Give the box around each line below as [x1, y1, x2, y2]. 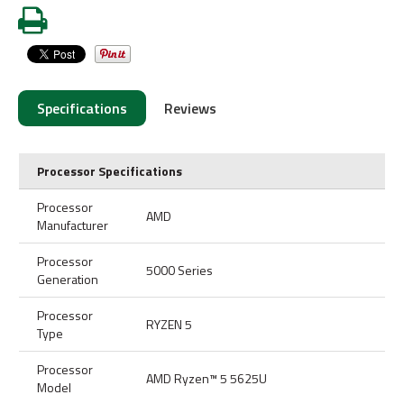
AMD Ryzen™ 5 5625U [146, 368, 267, 388]
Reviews [164, 96, 216, 119]
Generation [37, 269, 98, 289]
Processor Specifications [37, 161, 182, 180]
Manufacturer [37, 215, 108, 234]
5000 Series [146, 260, 213, 280]
